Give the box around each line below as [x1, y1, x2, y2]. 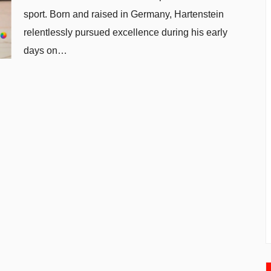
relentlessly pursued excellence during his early [24, 27, 227, 38]
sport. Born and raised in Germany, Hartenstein [24, 9, 224, 19]
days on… [24, 45, 67, 56]
